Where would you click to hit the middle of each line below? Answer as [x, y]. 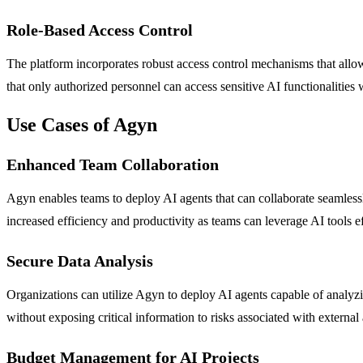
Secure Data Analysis [80, 261]
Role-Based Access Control [100, 30]
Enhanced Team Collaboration [113, 164]
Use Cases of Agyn [82, 124]
